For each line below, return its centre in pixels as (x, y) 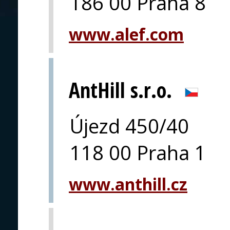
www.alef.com (126, 34)
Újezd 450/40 (129, 126)
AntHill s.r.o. (120, 90)
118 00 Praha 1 (138, 152)
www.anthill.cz (128, 184)
